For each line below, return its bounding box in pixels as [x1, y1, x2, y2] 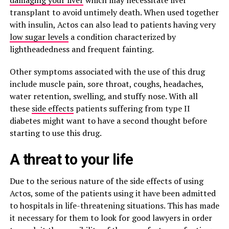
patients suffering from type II [73, 103, 190, 114]
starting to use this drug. [9, 127, 102, 139]
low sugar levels [9, 31, 68, 42]
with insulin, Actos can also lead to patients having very [9, 19, 216, 30]
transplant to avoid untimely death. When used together [9, 7, 219, 18]
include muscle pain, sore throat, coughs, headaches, [9, 78, 203, 89]
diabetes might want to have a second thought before [9, 115, 207, 126]
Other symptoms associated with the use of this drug [9, 66, 205, 77]
